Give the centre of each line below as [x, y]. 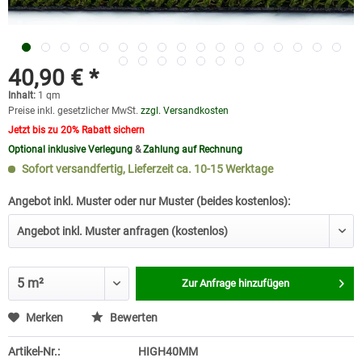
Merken [44, 318]
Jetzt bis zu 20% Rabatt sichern [76, 130]
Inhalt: [23, 95]
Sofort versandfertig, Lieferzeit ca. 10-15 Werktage [146, 169]
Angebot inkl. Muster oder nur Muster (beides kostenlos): [149, 201]
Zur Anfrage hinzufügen [235, 283]
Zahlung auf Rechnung [193, 149]
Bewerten [133, 318]
